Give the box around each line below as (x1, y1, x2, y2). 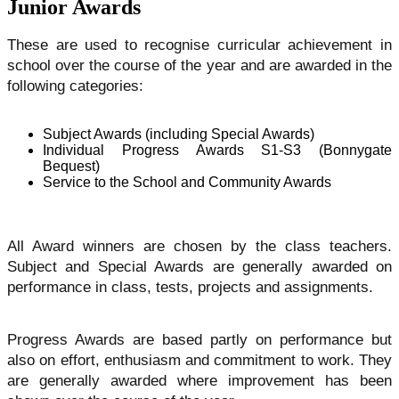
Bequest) (43, 159, 100, 175)
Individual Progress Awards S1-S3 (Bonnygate (43, 142, 392, 159)
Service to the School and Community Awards (43, 175, 331, 191)
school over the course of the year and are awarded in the (7, 57, 392, 75)
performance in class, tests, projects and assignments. (7, 279, 373, 297)
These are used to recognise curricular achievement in (7, 37, 392, 54)
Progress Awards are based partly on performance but (7, 330, 392, 348)
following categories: (7, 77, 143, 95)
